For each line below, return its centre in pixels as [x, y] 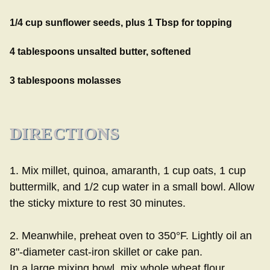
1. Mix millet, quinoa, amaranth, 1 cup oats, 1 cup [128, 170]
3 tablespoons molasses [65, 80]
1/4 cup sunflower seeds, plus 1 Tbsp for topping [121, 22]
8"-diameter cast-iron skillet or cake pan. [106, 252]
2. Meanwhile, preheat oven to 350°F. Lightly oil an [131, 235]
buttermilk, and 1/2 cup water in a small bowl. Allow [132, 187]
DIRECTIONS [64, 133]
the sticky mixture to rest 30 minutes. [98, 203]
